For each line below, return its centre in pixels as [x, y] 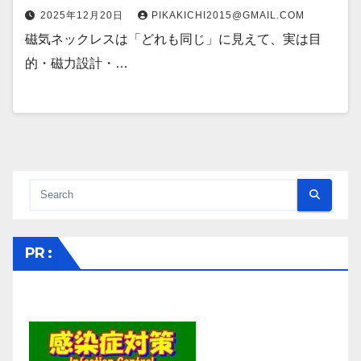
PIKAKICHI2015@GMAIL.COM [228, 16]
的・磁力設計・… [77, 64]
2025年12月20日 [83, 16]
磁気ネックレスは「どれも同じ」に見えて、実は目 [173, 39]
